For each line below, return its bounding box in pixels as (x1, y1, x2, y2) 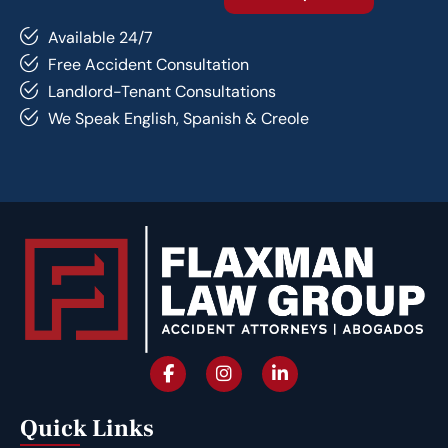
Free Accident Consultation (47, 53, 249, 75)
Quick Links (20, 413, 154, 445)
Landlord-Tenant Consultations (47, 80, 276, 102)
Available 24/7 (47, 26, 153, 48)
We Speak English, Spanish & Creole (47, 107, 309, 129)
